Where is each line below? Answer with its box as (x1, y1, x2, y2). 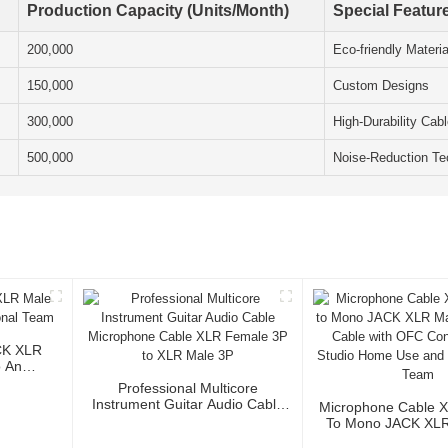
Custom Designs (333, 78, 429, 94)
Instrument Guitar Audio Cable (91, 396, 284, 413)
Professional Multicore (117, 380, 258, 397)
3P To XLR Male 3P (126, 428, 250, 445)
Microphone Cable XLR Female (88, 412, 288, 429)
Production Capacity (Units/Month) (27, 2, 289, 20)
